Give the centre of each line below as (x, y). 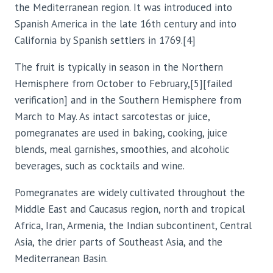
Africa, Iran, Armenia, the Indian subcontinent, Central (133, 226)
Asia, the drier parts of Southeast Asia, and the (119, 242)
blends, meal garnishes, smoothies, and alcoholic (122, 150)
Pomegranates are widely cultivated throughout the (130, 193)
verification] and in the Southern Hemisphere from (128, 100)
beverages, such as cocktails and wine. (100, 166)
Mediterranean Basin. (61, 259)
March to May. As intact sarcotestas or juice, (112, 117)
